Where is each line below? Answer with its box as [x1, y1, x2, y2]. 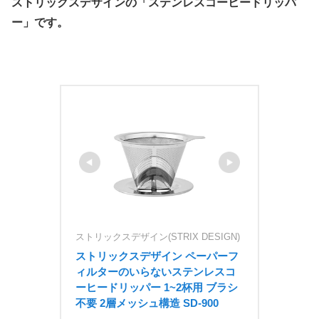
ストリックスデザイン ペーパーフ [75, 249, 239, 262]
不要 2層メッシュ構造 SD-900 [75, 296, 219, 309]
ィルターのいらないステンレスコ [75, 265, 236, 278]
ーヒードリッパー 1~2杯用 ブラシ [75, 281, 238, 293]
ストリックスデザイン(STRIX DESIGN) [75, 231, 240, 242]
